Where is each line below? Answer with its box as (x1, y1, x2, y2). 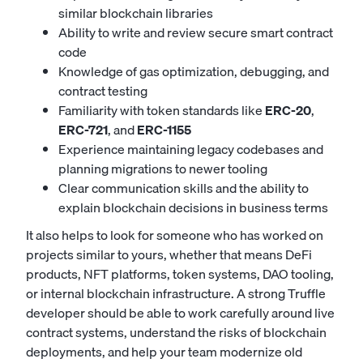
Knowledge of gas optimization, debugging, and (58, 61, 329, 82)
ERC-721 (58, 119, 108, 140)
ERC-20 (265, 100, 311, 121)
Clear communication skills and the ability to (58, 177, 309, 199)
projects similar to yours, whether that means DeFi (26, 244, 312, 265)
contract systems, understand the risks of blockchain (26, 322, 327, 343)
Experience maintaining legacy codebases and (58, 139, 323, 160)
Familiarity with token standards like (58, 100, 265, 121)
